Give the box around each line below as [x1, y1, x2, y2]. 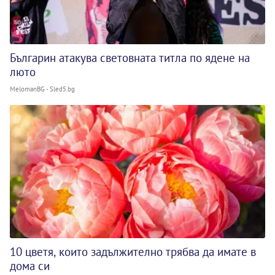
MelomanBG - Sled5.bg [10, 84, 75, 93]
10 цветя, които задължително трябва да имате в [10, 244, 256, 259]
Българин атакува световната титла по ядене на [10, 50, 250, 65]
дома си [10, 258, 50, 273]
